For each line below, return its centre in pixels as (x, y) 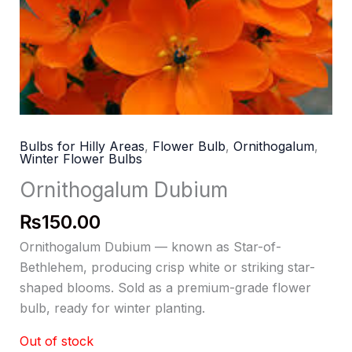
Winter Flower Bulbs (81, 159)
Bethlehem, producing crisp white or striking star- (167, 267)
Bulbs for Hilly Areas (82, 147)
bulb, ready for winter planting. (112, 308)
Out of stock (56, 341)
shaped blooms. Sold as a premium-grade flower (165, 287)
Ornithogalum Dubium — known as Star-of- (150, 246)
